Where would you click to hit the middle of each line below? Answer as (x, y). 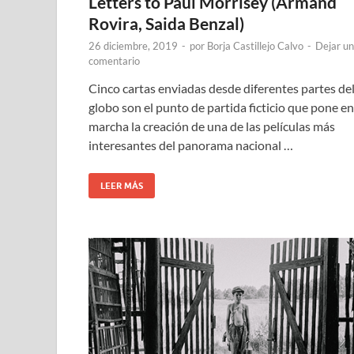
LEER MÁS (122, 185)
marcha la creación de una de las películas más (212, 126)
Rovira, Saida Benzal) (166, 23)
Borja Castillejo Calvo (255, 45)
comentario (114, 60)
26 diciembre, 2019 (133, 45)
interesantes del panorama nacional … (191, 145)
